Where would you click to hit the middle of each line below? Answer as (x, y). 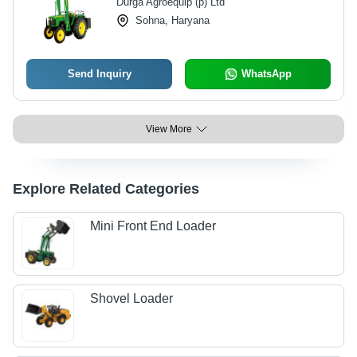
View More (169, 129)
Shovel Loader (132, 298)
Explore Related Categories (106, 189)
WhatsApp (266, 74)
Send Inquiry (99, 74)
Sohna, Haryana (172, 20)
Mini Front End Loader (153, 226)
